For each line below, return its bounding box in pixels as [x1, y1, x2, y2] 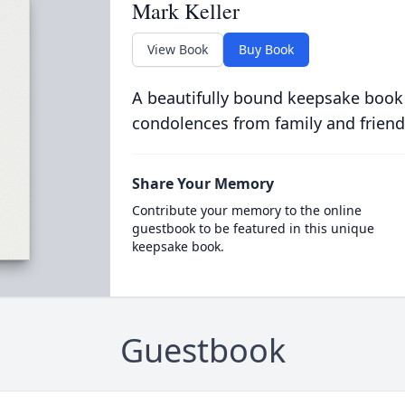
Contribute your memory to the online [131, 202, 362, 219]
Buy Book [238, 41, 294, 58]
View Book [146, 41, 208, 58]
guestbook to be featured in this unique [131, 220, 374, 237]
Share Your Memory [131, 174, 274, 193]
